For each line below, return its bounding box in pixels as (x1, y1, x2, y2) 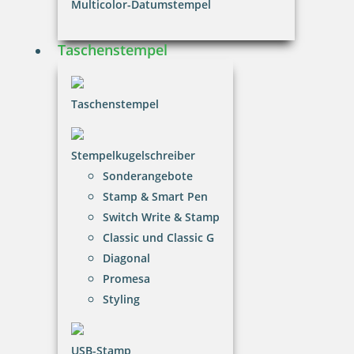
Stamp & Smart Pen (103, 188, 208, 204)
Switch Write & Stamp (103, 209, 220, 224)
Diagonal (103, 250, 150, 265)
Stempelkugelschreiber (71, 147, 195, 163)
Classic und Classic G (103, 229, 214, 245)
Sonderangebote (103, 168, 193, 183)
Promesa (103, 270, 150, 286)
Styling (103, 291, 140, 307)
